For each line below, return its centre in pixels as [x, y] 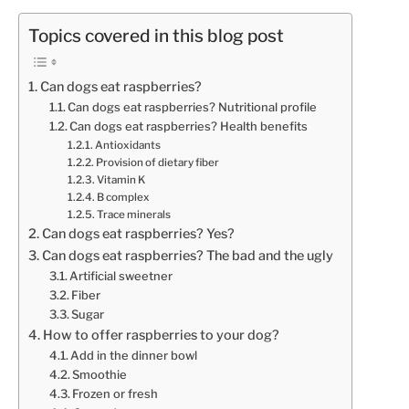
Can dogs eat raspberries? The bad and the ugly [187, 256]
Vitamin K [121, 180]
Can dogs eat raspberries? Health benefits [189, 126]
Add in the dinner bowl [134, 356]
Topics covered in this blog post [156, 37]
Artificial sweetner [121, 276]
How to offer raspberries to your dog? [161, 336]
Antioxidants [128, 146]
